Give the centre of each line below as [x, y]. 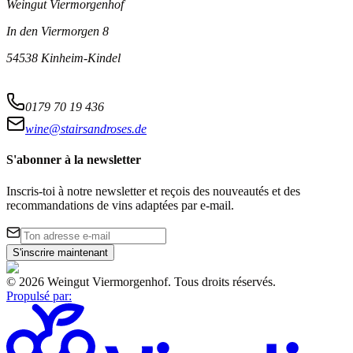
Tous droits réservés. [225, 281]
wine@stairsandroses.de [86, 129]
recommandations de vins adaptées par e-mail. [120, 205]
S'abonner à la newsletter [74, 160]
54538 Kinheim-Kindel [63, 58]
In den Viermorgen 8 [58, 32]
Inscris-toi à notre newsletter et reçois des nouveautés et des [153, 191]
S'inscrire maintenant [60, 252]
